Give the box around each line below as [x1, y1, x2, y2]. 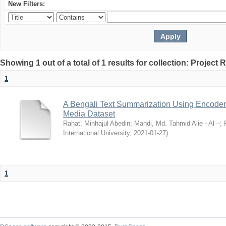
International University [63, 129, 130, 137]
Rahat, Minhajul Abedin [63, 120, 130, 127]
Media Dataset [63, 109, 115, 118]
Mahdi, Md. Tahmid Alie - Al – [134, 120, 220, 127]
